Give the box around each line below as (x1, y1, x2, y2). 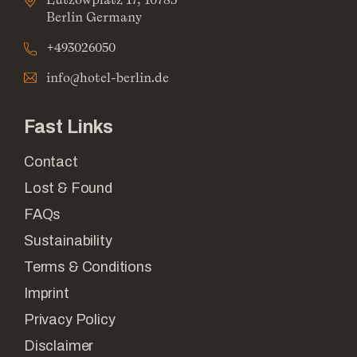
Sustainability (24, 233, 112, 249)
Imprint (24, 285, 69, 302)
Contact (24, 154, 78, 171)
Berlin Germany (46, 8, 142, 26)
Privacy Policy (24, 312, 116, 328)
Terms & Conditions (24, 259, 152, 276)
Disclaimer (24, 338, 94, 355)
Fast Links (24, 117, 113, 138)
